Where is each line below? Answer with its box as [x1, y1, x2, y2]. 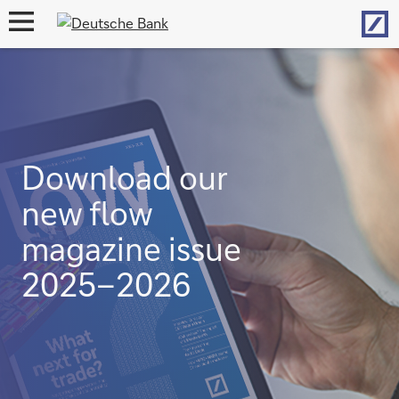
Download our [21, 157, 227, 198]
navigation [7, 37, 60, 51]
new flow [21, 192, 152, 233]
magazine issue [21, 228, 241, 269]
